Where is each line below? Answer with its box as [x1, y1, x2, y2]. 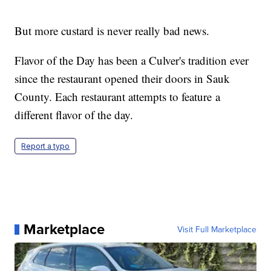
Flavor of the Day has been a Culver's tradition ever [15, 53, 249, 68]
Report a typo [21, 142, 70, 151]
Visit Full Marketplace [177, 223, 256, 236]
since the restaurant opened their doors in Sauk [15, 71, 230, 87]
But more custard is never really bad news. [15, 23, 214, 39]
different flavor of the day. [15, 107, 134, 123]
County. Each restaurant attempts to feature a [15, 89, 221, 105]
